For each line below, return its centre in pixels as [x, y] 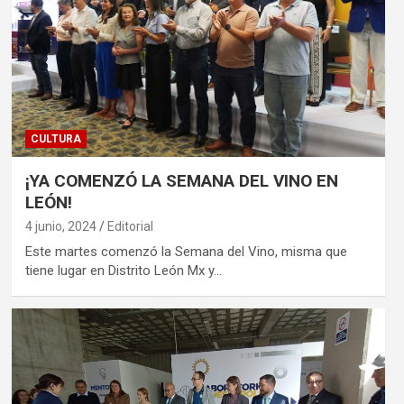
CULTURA [55, 138]
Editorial [130, 226]
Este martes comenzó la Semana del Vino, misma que [186, 251]
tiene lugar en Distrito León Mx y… [123, 270]
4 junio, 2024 [60, 226]
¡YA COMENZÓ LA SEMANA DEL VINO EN [181, 180]
